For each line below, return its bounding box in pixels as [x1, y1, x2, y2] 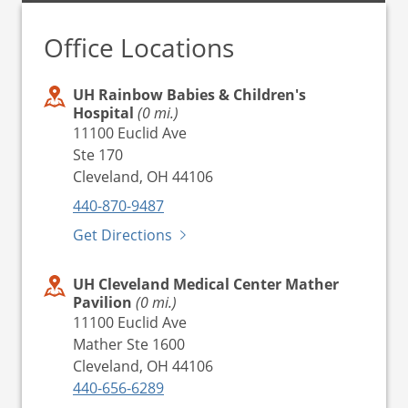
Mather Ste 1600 [73, 333, 185, 353]
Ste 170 [73, 144, 123, 164]
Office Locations [44, 29, 234, 65]
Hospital [73, 102, 138, 123]
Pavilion [73, 291, 136, 312]
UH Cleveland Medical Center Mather [73, 273, 339, 294]
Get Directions [73, 224, 172, 244]
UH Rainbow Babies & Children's [73, 84, 306, 105]
